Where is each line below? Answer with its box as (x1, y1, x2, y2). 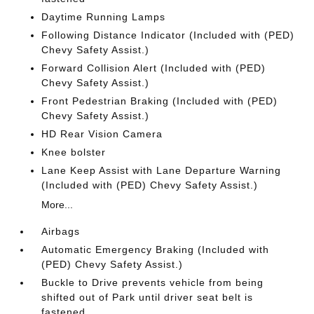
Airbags (41, 226, 81, 237)
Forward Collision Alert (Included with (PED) (41, 62, 266, 74)
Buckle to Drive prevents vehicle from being (41, 277, 264, 288)
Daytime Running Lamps (41, 11, 166, 22)
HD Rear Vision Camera (41, 128, 163, 139)
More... (41, 199, 74, 210)
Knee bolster (41, 146, 107, 158)
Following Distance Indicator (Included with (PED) (41, 29, 295, 41)
